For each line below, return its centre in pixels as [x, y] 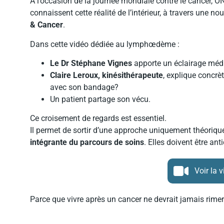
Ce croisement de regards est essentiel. [98, 118]
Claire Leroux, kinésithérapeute [106, 75]
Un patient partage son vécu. [100, 99]
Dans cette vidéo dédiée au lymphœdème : [105, 44]
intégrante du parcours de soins [87, 142]
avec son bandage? [84, 87]
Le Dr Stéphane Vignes [91, 63]
